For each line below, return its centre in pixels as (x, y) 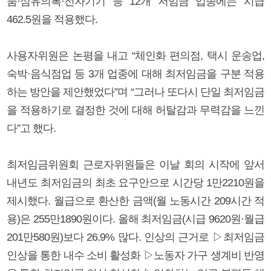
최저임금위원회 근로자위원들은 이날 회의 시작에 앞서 (135, 164)
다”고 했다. (31, 128)
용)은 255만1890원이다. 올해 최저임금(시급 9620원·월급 (135, 219)
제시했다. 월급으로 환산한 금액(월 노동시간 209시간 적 (135, 201)
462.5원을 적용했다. (52, 19)
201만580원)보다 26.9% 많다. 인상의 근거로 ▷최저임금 (135, 237)
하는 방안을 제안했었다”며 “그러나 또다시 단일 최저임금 (135, 92)
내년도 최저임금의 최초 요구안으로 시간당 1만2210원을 (135, 182)
